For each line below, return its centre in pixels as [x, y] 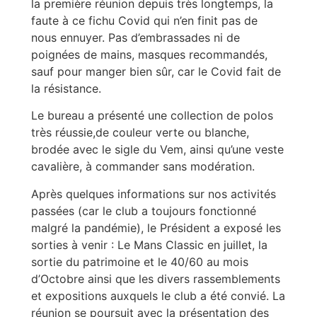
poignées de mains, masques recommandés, [150, 54]
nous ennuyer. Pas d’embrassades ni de [136, 37]
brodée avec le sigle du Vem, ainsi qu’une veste [158, 150]
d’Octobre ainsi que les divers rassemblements [156, 278]
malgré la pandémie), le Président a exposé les [156, 227]
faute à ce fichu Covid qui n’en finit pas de [145, 20]
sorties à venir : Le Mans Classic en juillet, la [150, 244]
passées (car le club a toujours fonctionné [144, 211]
